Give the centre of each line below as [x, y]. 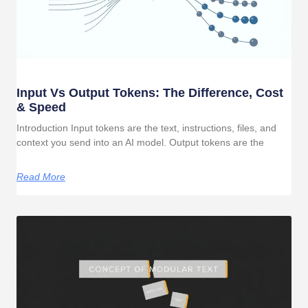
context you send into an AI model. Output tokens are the [140, 142]
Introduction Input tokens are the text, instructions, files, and [146, 128]
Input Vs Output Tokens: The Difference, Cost [150, 93]
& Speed [41, 107]
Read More [41, 177]
